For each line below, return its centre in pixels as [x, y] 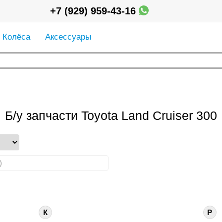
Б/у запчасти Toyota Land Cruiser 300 [111, 115]
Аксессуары [68, 37]
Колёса [16, 37]
